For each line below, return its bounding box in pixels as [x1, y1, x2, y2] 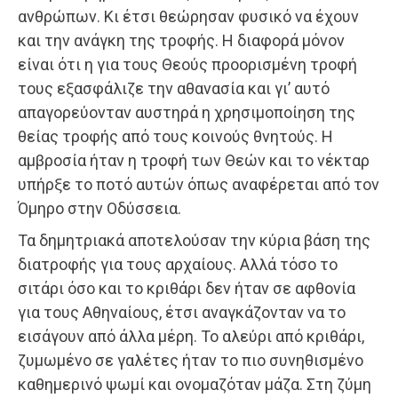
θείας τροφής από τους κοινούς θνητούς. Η [18, 126, 333, 146]
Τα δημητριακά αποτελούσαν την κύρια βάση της [18, 230, 370, 250]
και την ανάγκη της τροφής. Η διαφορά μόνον [18, 30, 345, 50]
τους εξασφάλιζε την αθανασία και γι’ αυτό [18, 78, 330, 98]
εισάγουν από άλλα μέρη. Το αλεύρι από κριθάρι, [18, 326, 364, 346]
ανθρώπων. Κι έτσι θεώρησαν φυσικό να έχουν [18, 6, 359, 26]
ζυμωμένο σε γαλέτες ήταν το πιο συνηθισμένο [18, 350, 363, 370]
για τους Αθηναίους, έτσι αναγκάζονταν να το [18, 302, 346, 322]
